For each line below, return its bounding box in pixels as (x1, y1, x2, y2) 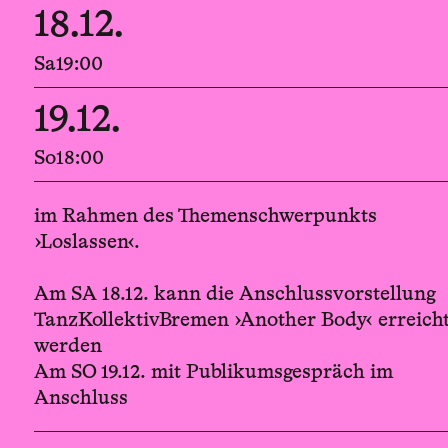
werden (33, 335, 102, 356)
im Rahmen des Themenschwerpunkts (33, 205, 377, 226)
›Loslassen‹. (33, 231, 140, 252)
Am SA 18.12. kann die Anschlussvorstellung (33, 283, 436, 304)
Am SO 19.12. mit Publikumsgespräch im (33, 361, 393, 382)
